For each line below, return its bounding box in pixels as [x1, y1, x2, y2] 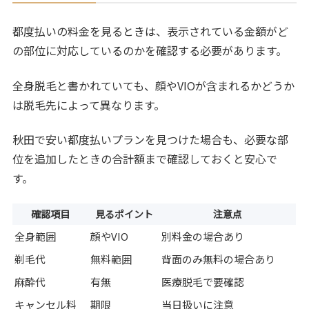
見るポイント [94, 206, 153, 221]
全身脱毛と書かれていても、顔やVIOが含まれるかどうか [12, 77, 295, 94]
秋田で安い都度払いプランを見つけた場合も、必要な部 [12, 131, 289, 148]
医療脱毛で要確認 [161, 274, 245, 289]
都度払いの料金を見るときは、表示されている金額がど [12, 23, 289, 40]
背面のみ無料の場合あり [161, 251, 276, 266]
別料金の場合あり [161, 228, 245, 243]
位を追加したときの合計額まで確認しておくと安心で [12, 150, 278, 168]
